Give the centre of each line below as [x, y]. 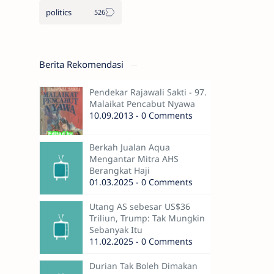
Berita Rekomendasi [82, 64]
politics [58, 12]
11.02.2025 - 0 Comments [141, 241]
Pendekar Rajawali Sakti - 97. [148, 92]
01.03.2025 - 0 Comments [141, 182]
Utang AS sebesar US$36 [139, 206]
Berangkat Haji [119, 170]
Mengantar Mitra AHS [134, 159]
